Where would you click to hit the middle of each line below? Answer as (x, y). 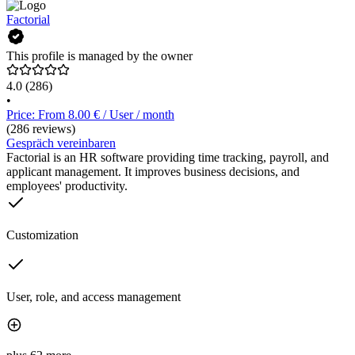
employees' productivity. (67, 186)
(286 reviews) (41, 129)
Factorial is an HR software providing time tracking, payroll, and (168, 158)
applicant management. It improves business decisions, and (153, 172)
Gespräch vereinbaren (61, 143)
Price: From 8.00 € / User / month (90, 115)
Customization (42, 235)
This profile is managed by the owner (99, 56)
